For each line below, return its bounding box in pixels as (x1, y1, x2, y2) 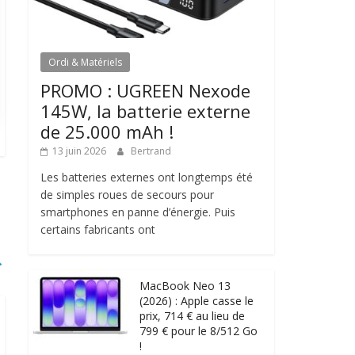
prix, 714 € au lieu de (139, 307, 245, 323)
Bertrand (131, 143, 171, 158)
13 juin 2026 (52, 143, 106, 158)
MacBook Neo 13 (139, 277, 231, 293)
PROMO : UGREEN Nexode (40, 78, 250, 102)
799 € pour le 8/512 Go (139, 323, 258, 338)
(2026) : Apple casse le (139, 292, 254, 308)
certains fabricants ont (40, 221, 155, 237)
